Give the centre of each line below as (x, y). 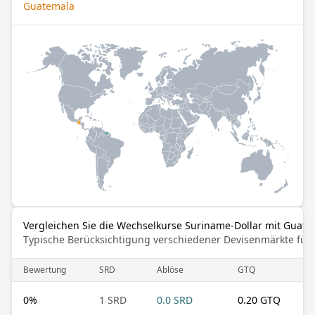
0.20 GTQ (259, 300)
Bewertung (45, 269)
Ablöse (170, 269)
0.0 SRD (175, 300)
